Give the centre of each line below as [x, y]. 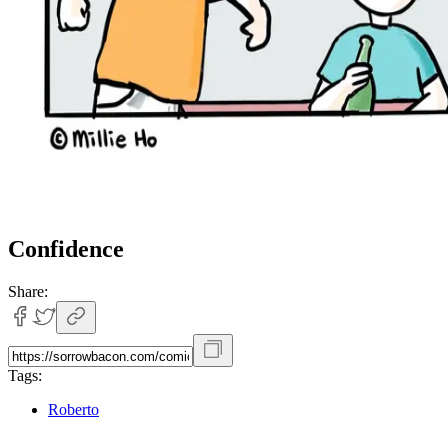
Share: [28, 291]
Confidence [66, 248]
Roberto [73, 409]
